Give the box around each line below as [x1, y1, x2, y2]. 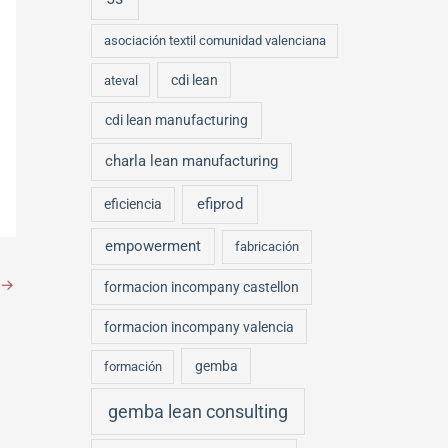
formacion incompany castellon [104, 279, 300, 296]
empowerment [105, 237, 202, 256]
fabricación [234, 239, 299, 255]
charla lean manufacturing [105, 152, 279, 171]
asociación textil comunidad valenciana [103, 33, 326, 49]
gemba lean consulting [108, 401, 289, 423]
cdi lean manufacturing [104, 111, 248, 128]
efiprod [197, 195, 244, 214]
